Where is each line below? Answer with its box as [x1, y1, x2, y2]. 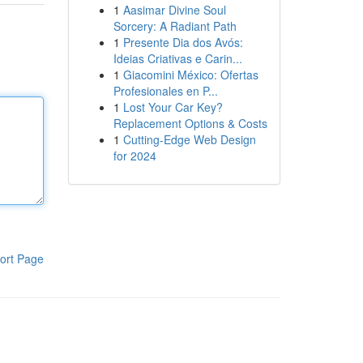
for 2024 [113, 147, 156, 164]
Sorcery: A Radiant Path [113, 18, 237, 34]
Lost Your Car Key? [122, 99, 223, 115]
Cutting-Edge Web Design [122, 131, 256, 147]
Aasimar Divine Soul [122, 2, 226, 18]
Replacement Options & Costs [113, 115, 267, 131]
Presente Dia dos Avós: [122, 34, 243, 50]
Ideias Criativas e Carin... [113, 50, 242, 66]
